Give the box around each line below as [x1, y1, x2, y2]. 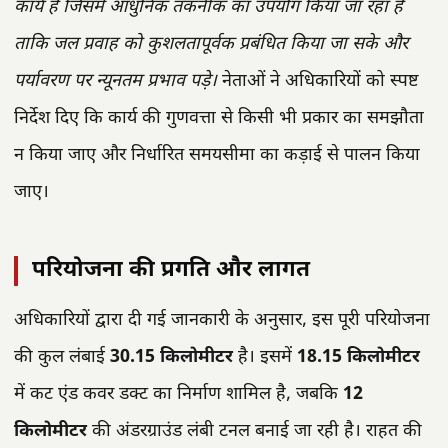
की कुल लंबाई [14, 346, 110, 370]
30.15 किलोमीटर [110, 346, 233, 370]
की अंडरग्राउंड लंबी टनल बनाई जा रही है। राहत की [87, 420, 422, 444]
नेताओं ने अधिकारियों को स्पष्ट [217, 70, 419, 94]
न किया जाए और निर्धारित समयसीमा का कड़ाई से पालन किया [14, 144, 420, 168]
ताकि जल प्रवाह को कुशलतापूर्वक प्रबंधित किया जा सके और [14, 33, 408, 57]
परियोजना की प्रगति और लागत [32, 256, 310, 286]
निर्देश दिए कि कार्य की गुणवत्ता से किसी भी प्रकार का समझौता [14, 107, 424, 131]
